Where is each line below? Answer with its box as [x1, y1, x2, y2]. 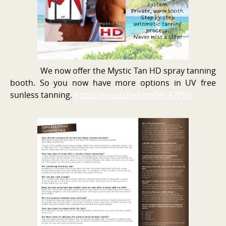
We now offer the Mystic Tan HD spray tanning [10, 65, 216, 76]
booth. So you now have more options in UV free [10, 77, 216, 88]
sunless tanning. [10, 89, 74, 100]
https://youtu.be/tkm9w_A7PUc [74, 89, 193, 100]
